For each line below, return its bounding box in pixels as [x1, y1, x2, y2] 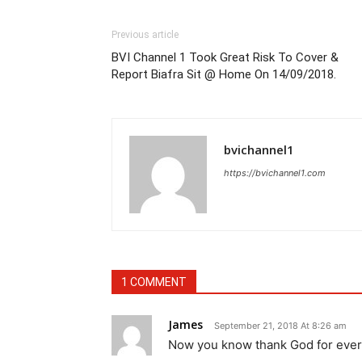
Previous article [112, 29, 179, 41]
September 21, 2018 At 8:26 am [214, 320, 347, 332]
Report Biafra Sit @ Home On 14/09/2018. [112, 67, 336, 82]
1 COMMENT [121, 276, 187, 289]
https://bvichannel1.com [224, 167, 326, 179]
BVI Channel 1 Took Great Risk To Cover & [112, 50, 339, 65]
